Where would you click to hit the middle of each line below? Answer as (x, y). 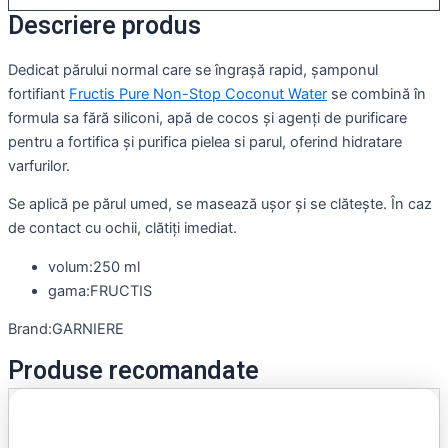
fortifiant (38, 93)
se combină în (376, 93)
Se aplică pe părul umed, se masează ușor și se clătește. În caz (220, 204)
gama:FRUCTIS (100, 290)
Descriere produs (104, 27)
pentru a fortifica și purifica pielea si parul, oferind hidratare (205, 141)
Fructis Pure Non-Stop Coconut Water (198, 93)
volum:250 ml (94, 266)
